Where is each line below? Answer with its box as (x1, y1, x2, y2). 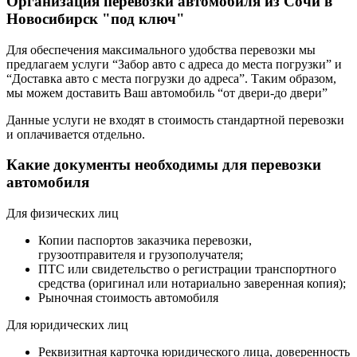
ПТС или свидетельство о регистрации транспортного (38, 262, 336, 277)
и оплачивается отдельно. (6, 127, 145, 141)
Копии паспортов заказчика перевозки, (38, 233, 252, 248)
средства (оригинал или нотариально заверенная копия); (38, 277, 346, 291)
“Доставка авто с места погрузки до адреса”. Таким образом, (6, 71, 336, 85)
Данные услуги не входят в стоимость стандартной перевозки (6, 112, 344, 127)
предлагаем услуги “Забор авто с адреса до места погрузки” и (6, 57, 342, 71)
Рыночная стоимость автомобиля (38, 291, 218, 305)
